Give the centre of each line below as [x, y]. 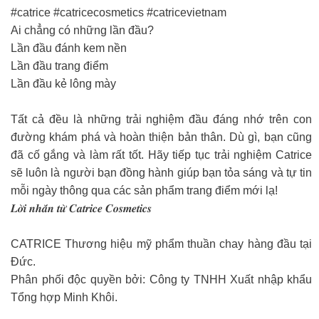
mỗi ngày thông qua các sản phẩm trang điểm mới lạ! [144, 190]
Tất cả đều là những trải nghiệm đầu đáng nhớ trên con [161, 119]
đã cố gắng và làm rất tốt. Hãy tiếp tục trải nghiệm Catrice [161, 155]
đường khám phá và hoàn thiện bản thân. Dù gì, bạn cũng [161, 137]
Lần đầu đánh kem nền [69, 48]
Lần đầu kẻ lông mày [63, 84]
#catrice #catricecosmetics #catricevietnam [119, 12]
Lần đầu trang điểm [59, 66]
